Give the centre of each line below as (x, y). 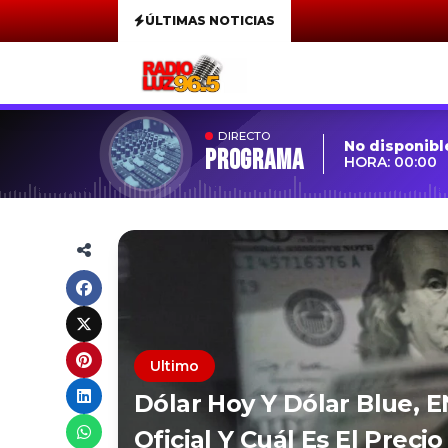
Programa (254, 160)
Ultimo (174, 366)
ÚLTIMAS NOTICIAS (210, 20)
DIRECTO (244, 135)
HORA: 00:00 (391, 162)
